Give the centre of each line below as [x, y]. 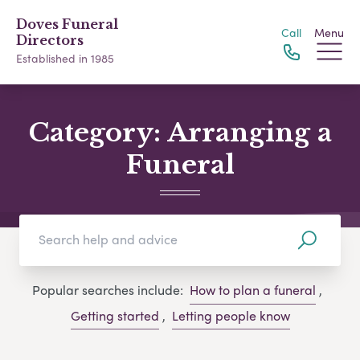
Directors [50, 40]
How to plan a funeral [252, 290]
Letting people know [231, 315]
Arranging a [249, 133]
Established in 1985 [65, 58]
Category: [98, 133]
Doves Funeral [67, 24]
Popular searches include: [107, 290]
